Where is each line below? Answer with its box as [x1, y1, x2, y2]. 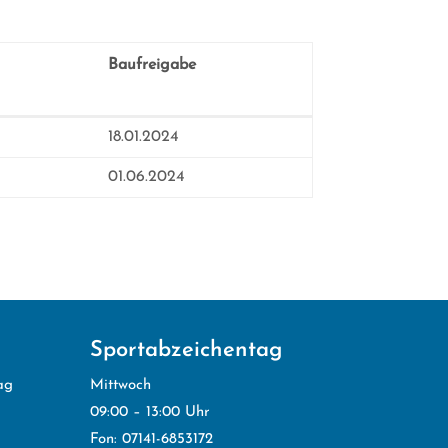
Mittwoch [90, 377, 152, 393]
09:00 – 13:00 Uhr [90, 404, 211, 420]
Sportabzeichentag [90, 338, 283, 362]
